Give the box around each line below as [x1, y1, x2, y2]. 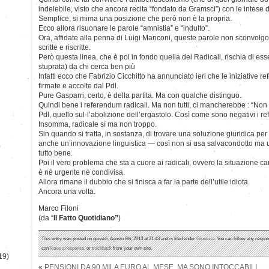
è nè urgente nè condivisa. [38, 168, 125, 177]
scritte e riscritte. [38, 43, 91, 52]
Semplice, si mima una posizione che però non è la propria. [38, 14, 232, 23]
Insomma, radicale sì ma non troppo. [38, 119, 157, 128]
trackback [92, 244, 112, 251]
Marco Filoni [38, 204, 79, 213]
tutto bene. [38, 148, 73, 157]
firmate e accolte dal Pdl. [38, 81, 118, 90]
